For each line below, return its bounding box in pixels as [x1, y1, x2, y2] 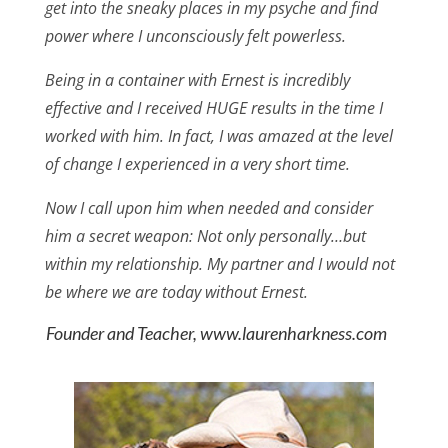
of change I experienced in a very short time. [44, 153, 350, 176]
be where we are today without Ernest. [44, 281, 308, 304]
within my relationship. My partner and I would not [44, 253, 395, 276]
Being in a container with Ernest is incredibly [44, 69, 350, 92]
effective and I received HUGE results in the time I [44, 97, 383, 120]
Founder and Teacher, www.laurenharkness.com [45, 322, 387, 345]
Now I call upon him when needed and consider [44, 197, 373, 220]
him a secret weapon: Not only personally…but [44, 225, 366, 248]
